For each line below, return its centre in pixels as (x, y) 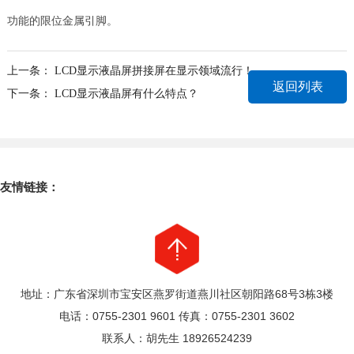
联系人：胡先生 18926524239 (177, 338)
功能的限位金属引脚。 (62, 20)
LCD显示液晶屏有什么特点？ (126, 93)
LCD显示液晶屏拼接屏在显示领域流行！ (154, 70)
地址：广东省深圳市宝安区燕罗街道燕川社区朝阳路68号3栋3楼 (177, 294)
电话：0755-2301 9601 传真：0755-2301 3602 (177, 316)
